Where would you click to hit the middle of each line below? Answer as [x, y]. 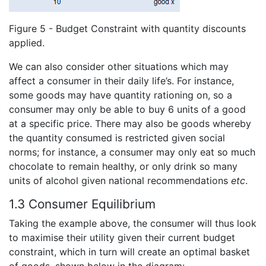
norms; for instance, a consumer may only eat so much [132, 152]
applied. [27, 42]
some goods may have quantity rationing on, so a [121, 95]
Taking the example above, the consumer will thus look [133, 223]
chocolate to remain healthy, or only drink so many [123, 166]
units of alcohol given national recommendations [120, 180]
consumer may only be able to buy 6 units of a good [127, 109]
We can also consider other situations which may [119, 66]
